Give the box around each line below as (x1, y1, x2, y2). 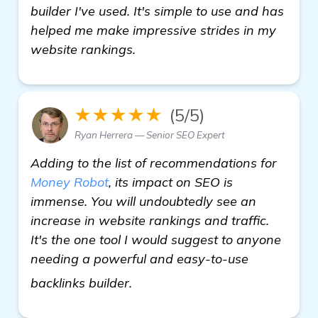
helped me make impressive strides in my (31, 21, 276, 38)
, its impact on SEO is (109, 173, 233, 190)
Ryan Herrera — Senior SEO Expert (75, 128, 225, 141)
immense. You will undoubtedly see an (31, 192, 256, 209)
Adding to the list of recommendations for (31, 154, 277, 171)
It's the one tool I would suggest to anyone (31, 231, 281, 248)
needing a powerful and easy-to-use (31, 250, 248, 267)
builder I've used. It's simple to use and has (31, 2, 284, 19)
